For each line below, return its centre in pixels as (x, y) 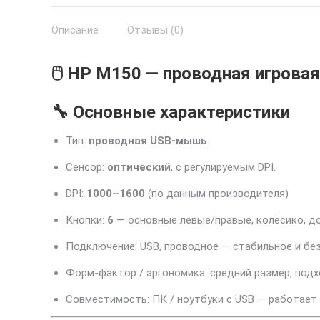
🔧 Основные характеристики (171, 112)
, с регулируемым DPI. (223, 167)
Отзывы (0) (155, 30)
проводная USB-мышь (148, 141)
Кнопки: (86, 220)
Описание (75, 30)
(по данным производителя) (217, 194)
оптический (139, 167)
